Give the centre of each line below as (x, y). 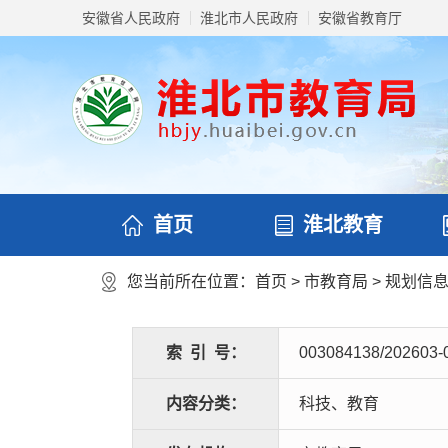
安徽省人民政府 (131, 18)
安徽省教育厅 (360, 18)
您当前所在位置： (191, 281)
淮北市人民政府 (249, 18)
